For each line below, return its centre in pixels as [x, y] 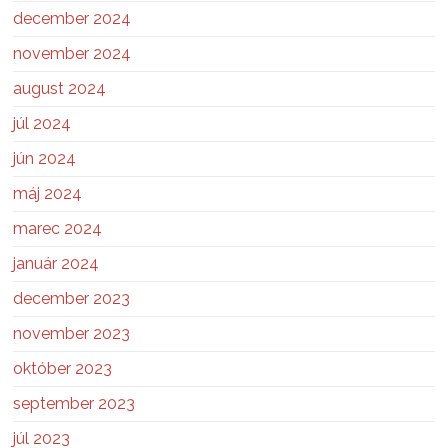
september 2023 [74, 403]
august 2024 [60, 88]
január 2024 [56, 263]
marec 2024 [58, 228]
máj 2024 [48, 193]
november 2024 [72, 53]
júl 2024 [42, 123]
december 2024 [72, 18]
